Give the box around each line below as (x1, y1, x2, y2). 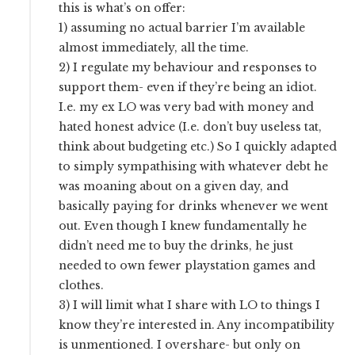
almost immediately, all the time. (59, 40, 250, 55)
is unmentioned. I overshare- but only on (59, 337, 301, 352)
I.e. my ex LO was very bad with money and (59, 99, 315, 114)
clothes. (59, 277, 105, 292)
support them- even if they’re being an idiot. (59, 79, 318, 94)
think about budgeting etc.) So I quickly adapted (59, 139, 338, 154)
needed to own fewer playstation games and (59, 258, 316, 273)
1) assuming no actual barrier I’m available (59, 20, 306, 35)
